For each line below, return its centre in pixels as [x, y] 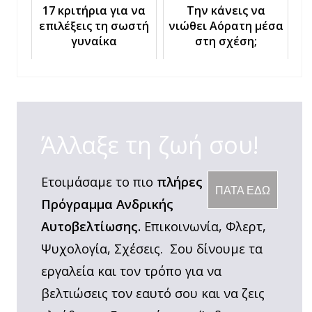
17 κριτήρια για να [94, 10]
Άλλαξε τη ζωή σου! [150, 145]
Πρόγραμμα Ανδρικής [107, 204]
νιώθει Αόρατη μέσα [226, 25]
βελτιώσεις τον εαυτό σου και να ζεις [153, 293]
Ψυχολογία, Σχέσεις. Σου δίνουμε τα [152, 248]
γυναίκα [94, 41]
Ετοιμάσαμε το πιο [99, 181]
